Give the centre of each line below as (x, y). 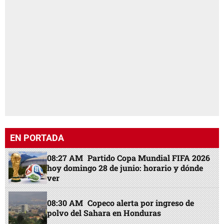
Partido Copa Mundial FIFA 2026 (149, 157)
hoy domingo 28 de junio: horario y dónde (125, 167)
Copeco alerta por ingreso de (141, 203)
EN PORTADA (37, 138)
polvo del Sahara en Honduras (104, 213)
